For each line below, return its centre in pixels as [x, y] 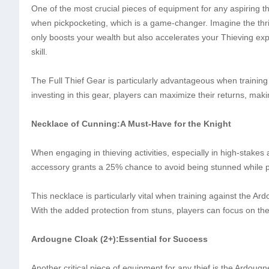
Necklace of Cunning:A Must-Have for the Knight [131, 124]
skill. [39, 52]
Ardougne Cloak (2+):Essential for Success [119, 239]
